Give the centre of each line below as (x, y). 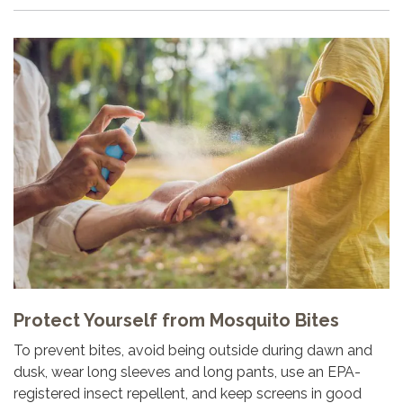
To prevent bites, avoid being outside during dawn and (193, 350)
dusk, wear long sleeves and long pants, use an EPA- (187, 372)
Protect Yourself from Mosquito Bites (176, 320)
